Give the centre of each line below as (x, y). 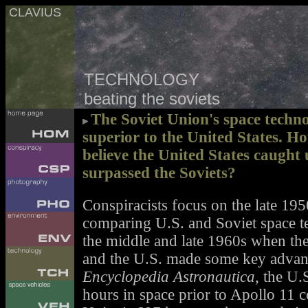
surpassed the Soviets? (159, 173)
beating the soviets (147, 99)
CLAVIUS (33, 12)
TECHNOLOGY (137, 79)
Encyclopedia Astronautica (169, 277)
